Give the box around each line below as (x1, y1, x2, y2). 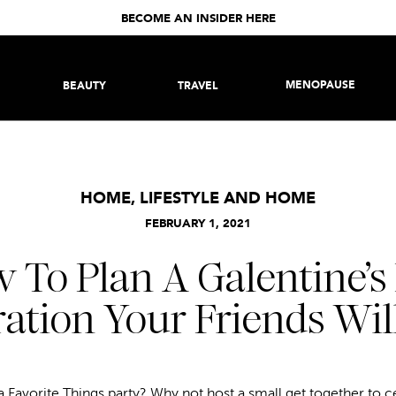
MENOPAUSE (286, 80, 355, 91)
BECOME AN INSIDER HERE (120, 13, 276, 25)
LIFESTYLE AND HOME (140, 191, 316, 207)
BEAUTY (63, 81, 106, 92)
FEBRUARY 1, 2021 (145, 218, 251, 230)
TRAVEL (178, 81, 217, 92)
